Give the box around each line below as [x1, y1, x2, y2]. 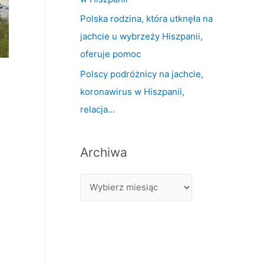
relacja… [80, 104, 115, 115]
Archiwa [80, 145, 127, 160]
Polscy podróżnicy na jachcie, [80, 68, 203, 80]
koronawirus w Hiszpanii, [80, 86, 184, 97]
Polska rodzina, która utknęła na [80, 13, 213, 25]
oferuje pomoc [80, 48, 141, 60]
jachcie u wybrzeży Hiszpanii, [80, 31, 203, 42]
